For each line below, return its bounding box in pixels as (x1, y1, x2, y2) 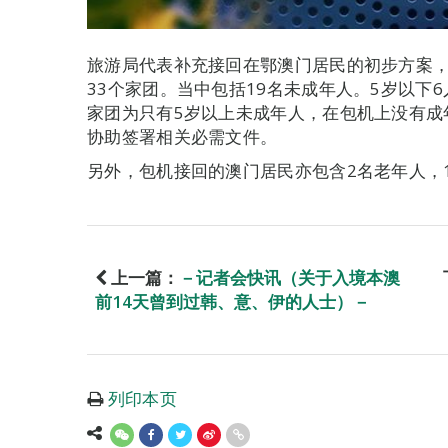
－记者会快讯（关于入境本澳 (179, 266, 400, 290)
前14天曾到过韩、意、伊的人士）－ (95, 290, 370, 314)
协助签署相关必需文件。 (87, 125, 278, 149)
